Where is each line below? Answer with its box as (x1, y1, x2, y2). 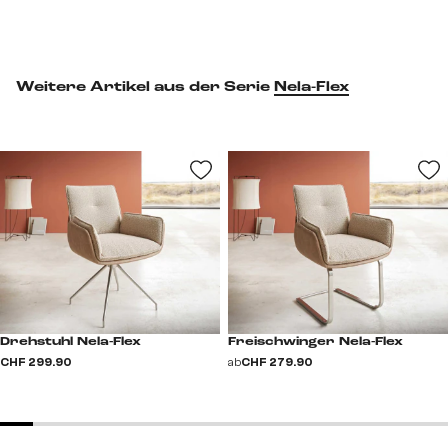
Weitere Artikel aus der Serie (16, 79, 274, 94)
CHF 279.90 (241, 354, 313, 369)
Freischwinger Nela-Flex (228, 335, 403, 348)
